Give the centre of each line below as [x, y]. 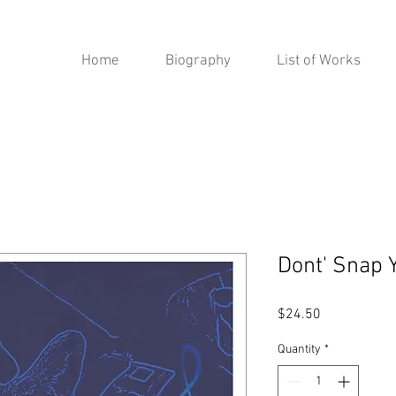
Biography [198, 61]
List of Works [319, 61]
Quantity [299, 350]
